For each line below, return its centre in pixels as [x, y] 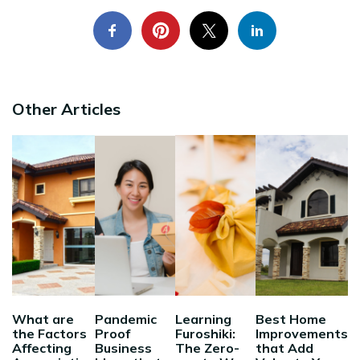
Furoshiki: [205, 333]
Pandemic [126, 319]
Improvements [302, 333]
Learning [203, 319]
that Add [284, 348]
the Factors [49, 333]
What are [43, 319]
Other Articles [66, 108]
